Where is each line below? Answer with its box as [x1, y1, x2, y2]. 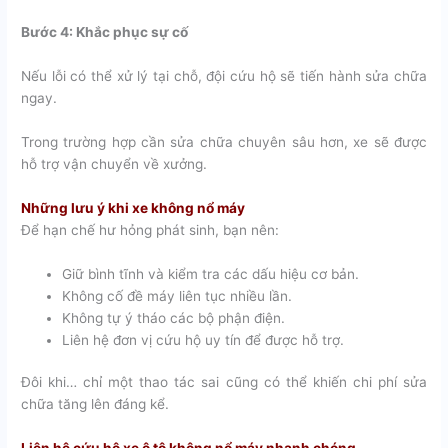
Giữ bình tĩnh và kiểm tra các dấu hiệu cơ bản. [62, 265, 360, 282]
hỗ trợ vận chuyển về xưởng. [21, 155, 208, 172]
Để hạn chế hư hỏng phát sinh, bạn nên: [21, 221, 280, 238]
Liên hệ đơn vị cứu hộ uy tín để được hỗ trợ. [62, 331, 345, 348]
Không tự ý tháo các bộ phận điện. [62, 309, 286, 326]
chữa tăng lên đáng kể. [21, 396, 170, 413]
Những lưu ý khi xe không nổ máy [21, 199, 246, 216]
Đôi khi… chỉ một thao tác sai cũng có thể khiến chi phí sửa [21, 374, 427, 391]
